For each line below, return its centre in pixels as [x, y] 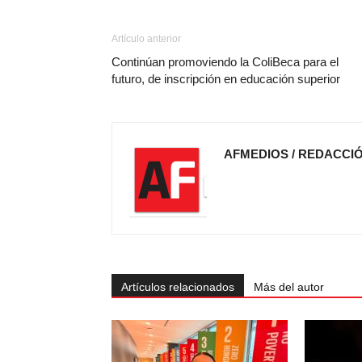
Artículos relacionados [178, 287]
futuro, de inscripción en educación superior [226, 79]
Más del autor [289, 287]
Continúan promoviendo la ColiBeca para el [225, 62]
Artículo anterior [146, 39]
